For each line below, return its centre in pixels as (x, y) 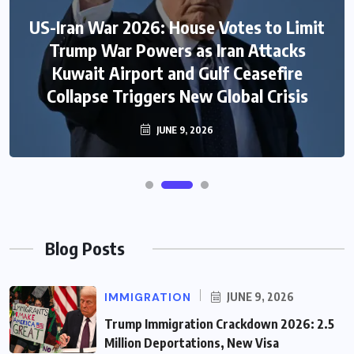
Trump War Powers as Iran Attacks (177, 50)
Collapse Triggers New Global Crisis (177, 96)
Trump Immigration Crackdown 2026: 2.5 (219, 324)
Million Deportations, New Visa (192, 343)
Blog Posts (85, 249)
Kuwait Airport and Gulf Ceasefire (177, 73)
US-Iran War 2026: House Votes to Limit (177, 27)
